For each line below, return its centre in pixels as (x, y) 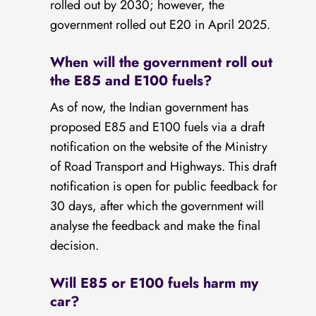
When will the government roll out (162, 63)
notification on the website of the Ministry (159, 147)
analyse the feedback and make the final (156, 226)
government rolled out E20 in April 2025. (160, 25)
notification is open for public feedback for (164, 187)
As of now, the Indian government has (150, 108)
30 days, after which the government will (157, 206)
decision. (75, 246)
